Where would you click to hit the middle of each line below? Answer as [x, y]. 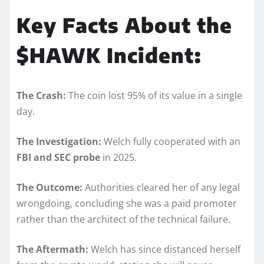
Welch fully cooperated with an [171, 141]
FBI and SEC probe [58, 157]
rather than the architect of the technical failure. [123, 219]
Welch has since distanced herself [164, 249]
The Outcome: [49, 187]
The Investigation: [59, 141]
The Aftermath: [52, 249]
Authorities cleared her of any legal [161, 187]
